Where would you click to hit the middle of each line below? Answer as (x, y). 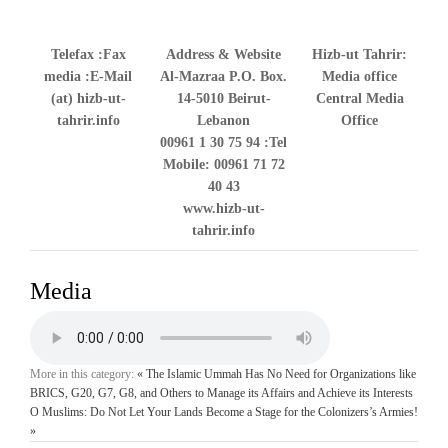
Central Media (359, 99)
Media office (359, 77)
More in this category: (82, 374)
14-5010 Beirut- (223, 99)
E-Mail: (111, 77)
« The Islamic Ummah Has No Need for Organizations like (276, 374)
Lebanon (223, 121)
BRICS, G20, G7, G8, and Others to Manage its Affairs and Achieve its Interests (221, 393)
